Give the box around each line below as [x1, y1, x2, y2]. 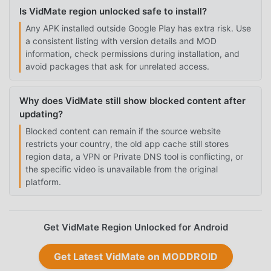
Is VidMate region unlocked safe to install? [19, 5, 207, 18]
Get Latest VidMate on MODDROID [53, 250, 218, 263]
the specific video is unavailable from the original [25, 163, 218, 174]
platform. [25, 176, 61, 187]
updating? [19, 108, 63, 120]
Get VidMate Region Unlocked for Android [43, 221, 228, 233]
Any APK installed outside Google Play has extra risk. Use [25, 22, 251, 33]
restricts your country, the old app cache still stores [25, 138, 229, 149]
